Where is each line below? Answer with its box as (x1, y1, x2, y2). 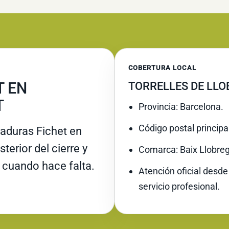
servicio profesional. (139, 180, 220, 192)
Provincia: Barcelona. (139, 101, 223, 112)
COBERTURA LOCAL (128, 63, 196, 72)
